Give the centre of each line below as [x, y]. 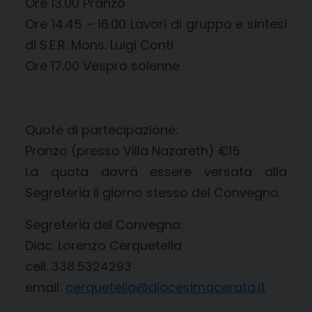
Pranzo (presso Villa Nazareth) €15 [133, 150]
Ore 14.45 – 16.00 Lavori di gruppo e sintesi [156, 24]
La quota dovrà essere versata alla [156, 171]
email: [45, 287]
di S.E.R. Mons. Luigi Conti [99, 45]
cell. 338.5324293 [78, 266]
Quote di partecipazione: [102, 130]
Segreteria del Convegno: [104, 224]
